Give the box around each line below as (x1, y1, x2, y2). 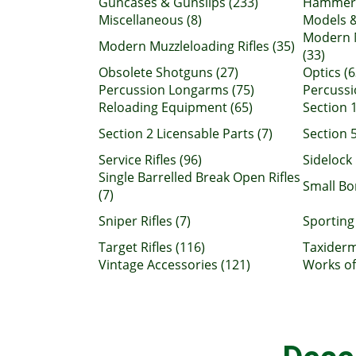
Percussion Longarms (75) (99, 81, 254, 99)
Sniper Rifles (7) (99, 212, 191, 230)
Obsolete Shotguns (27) (99, 64, 238, 81)
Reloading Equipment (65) (99, 99, 253, 116)
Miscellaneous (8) (99, 11, 202, 29)
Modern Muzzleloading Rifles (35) (99, 37, 295, 55)
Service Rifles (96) (99, 151, 202, 168)
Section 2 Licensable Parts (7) (99, 125, 273, 142)
